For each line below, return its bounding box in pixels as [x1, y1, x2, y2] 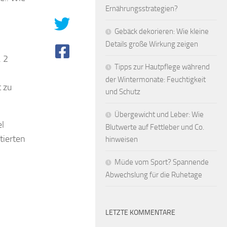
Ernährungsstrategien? [105, 4, 178, 13]
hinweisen [105, 134, 138, 144]
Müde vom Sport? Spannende [115, 157, 209, 167]
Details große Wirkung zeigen [105, 39, 198, 49]
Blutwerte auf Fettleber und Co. [105, 122, 204, 132]
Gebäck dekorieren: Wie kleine [115, 26, 209, 36]
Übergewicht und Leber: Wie [115, 109, 204, 119]
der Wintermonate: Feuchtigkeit [105, 74, 206, 84]
